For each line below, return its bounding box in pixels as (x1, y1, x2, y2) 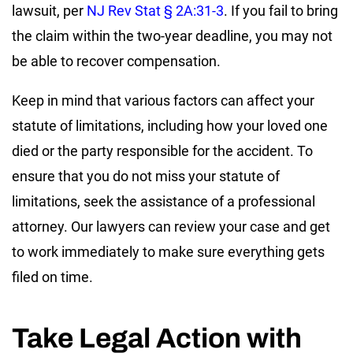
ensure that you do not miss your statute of (12, 167, 280, 184)
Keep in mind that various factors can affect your (12, 91, 314, 109)
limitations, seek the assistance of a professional (12, 192, 315, 210)
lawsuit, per (12, 2, 87, 19)
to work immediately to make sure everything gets (12, 243, 325, 260)
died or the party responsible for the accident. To (12, 142, 313, 159)
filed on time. (12, 268, 93, 285)
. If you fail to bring (224, 2, 338, 19)
